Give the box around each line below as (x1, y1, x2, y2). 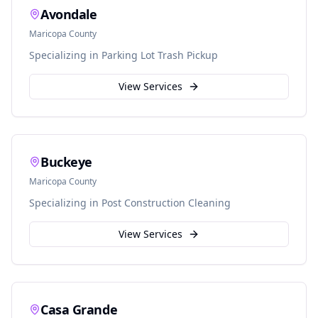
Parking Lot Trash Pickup (102, 48, 218, 62)
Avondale (40, 6, 97, 23)
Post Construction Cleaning (102, 196, 231, 209)
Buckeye (40, 153, 92, 170)
